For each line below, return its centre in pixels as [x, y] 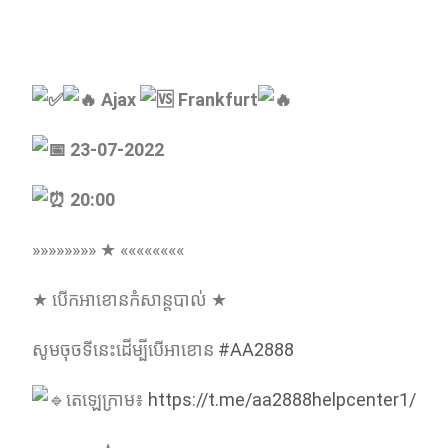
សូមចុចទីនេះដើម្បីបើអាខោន [125, 349]
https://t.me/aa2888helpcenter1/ [282, 399]
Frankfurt [216, 99]
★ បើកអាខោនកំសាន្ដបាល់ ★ [129, 299]
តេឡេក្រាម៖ [107, 399]
